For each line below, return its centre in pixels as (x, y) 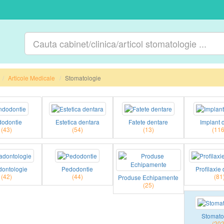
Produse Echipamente (148, 177)
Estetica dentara (77, 122)
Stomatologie (83, 78)
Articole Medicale (31, 78)
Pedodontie (77, 169)
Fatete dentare (148, 122)
